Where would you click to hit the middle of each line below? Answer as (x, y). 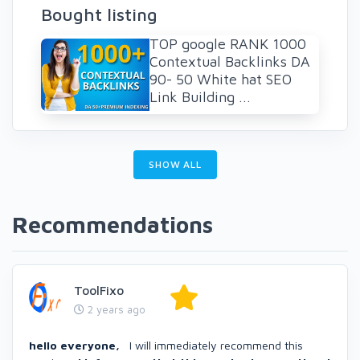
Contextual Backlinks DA (230, 61)
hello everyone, (78, 345)
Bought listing (99, 14)
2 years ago (115, 309)
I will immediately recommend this (215, 345)
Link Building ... (200, 96)
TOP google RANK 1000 (228, 43)
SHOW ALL (175, 164)
